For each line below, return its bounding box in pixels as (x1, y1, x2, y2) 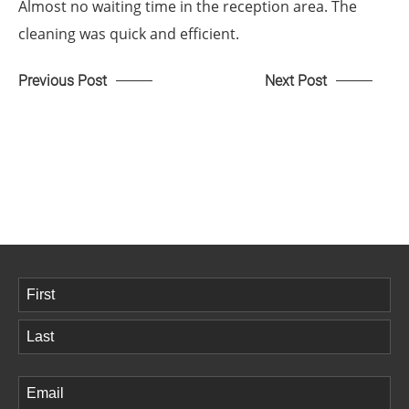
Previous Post (18, 69, 107, 89)
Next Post (265, 69, 327, 89)
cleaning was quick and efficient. (18, 23, 239, 44)
